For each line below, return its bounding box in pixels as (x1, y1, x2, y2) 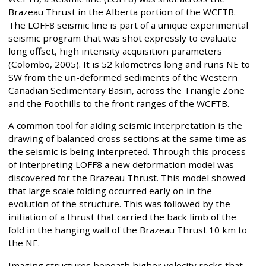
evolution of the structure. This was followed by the (8, 198, 230, 210)
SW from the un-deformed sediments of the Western (8, 71, 237, 84)
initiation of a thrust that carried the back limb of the (8, 211, 236, 223)
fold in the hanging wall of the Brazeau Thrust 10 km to (8, 224, 247, 236)
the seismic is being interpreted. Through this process (8, 145, 246, 158)
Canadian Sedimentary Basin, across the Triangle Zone (8, 84, 245, 97)
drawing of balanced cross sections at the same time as (8, 132, 246, 145)
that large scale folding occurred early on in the (8, 185, 212, 197)
